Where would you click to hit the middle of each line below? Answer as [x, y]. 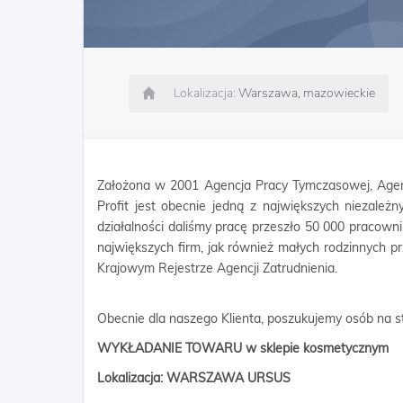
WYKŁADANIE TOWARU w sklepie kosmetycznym [243, 348]
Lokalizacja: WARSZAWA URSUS [194, 378]
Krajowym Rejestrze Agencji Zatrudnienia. [217, 268]
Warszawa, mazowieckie [307, 93]
